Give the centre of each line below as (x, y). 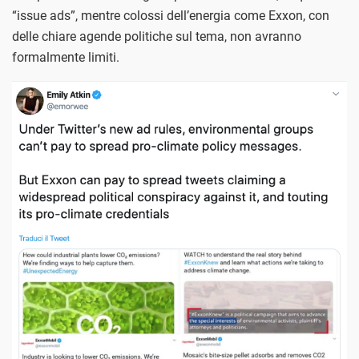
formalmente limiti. (66, 57)
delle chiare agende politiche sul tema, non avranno (157, 36)
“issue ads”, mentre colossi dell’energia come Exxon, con (171, 15)
